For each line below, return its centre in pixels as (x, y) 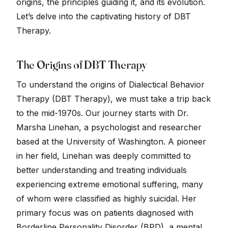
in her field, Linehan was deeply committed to (104, 156)
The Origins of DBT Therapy (82, 65)
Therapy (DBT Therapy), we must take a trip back (113, 99)
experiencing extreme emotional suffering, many (110, 184)
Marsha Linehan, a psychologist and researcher (109, 127)
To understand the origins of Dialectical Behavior (110, 85)
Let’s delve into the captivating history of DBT (104, 17)
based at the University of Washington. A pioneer (111, 142)
